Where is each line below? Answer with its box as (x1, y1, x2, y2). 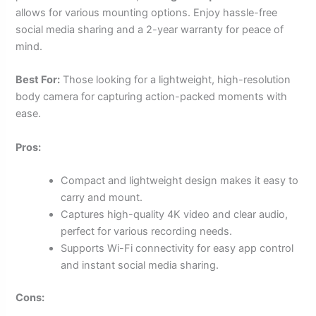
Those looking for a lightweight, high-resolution (60, 73, 291, 87)
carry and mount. (61, 191, 143, 205)
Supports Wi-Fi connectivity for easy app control (61, 242, 294, 255)
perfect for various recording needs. (61, 225, 233, 238)
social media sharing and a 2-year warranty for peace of (16, 23, 284, 37)
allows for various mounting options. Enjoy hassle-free (16, 6, 278, 20)
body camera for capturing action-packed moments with (16, 90, 288, 104)
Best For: (16, 73, 61, 87)
